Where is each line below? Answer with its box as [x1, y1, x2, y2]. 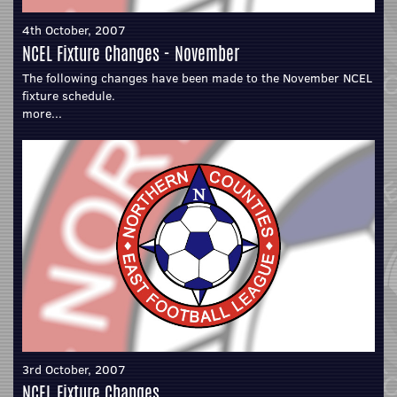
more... [22, 105, 62, 123]
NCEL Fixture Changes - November [22, 41, 239, 67]
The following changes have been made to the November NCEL [22, 69, 372, 88]
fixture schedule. [22, 87, 115, 105]
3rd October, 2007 [22, 360, 126, 378]
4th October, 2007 [22, 21, 126, 40]
